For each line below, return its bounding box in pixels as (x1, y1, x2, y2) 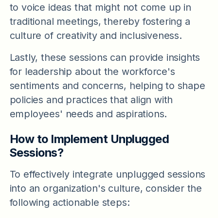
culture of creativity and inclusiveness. (9, 29, 182, 41)
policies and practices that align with (9, 93, 173, 106)
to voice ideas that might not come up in (9, 1, 191, 13)
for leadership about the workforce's (9, 65, 175, 77)
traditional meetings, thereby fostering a (9, 15, 190, 27)
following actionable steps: (9, 196, 130, 208)
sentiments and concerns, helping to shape (9, 79, 205, 91)
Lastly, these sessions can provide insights (9, 51, 200, 63)
